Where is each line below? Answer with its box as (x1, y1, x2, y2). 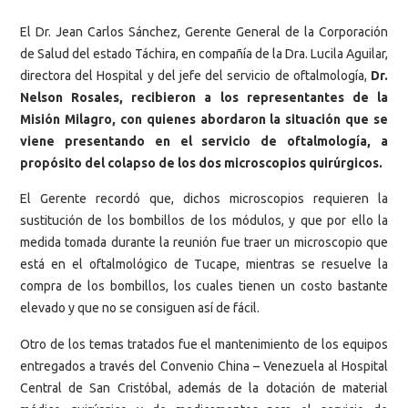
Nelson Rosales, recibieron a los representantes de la (20, 89, 388, 105)
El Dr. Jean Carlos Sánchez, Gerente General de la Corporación (20, 24, 388, 39)
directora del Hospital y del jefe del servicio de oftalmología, (20, 67, 371, 83)
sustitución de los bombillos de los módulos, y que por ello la (20, 213, 388, 229)
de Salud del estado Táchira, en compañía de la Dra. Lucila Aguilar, (20, 46, 388, 61)
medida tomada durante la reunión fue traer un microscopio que (20, 235, 388, 250)
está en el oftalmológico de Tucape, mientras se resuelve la (20, 257, 388, 272)
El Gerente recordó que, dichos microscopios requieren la (20, 191, 388, 207)
